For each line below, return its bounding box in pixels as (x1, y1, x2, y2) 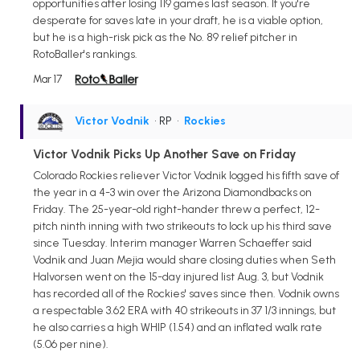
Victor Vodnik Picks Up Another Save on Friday (33, 147, 297, 162)
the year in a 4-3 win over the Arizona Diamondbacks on (33, 186, 312, 200)
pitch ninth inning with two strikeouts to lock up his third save (33, 219, 332, 234)
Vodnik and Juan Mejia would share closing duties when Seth (33, 253, 336, 268)
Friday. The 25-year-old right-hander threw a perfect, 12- (33, 202, 320, 217)
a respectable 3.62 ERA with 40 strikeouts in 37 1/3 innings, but (33, 304, 336, 318)
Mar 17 (33, 73, 62, 86)
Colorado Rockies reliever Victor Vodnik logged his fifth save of (33, 169, 339, 183)
